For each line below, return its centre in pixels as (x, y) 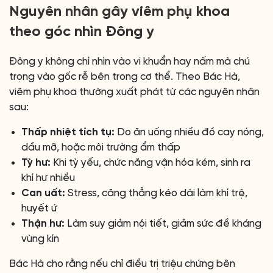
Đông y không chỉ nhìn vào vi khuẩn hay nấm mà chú (129, 61)
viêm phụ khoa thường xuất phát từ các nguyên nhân (134, 92)
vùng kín (40, 239)
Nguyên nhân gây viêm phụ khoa (119, 12)
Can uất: (43, 193)
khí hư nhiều (48, 178)
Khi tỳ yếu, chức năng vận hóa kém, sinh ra (151, 162)
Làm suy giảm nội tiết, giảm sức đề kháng (163, 223)
